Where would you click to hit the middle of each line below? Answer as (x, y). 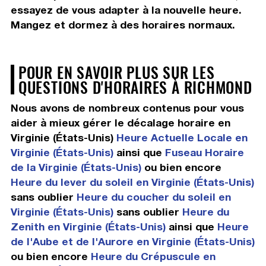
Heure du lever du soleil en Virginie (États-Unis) (132, 182)
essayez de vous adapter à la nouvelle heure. (126, 10)
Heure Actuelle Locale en (182, 138)
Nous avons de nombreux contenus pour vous (127, 108)
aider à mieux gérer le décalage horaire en (120, 123)
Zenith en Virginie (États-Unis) (88, 227)
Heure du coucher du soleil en (153, 197)
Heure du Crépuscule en (153, 256)
